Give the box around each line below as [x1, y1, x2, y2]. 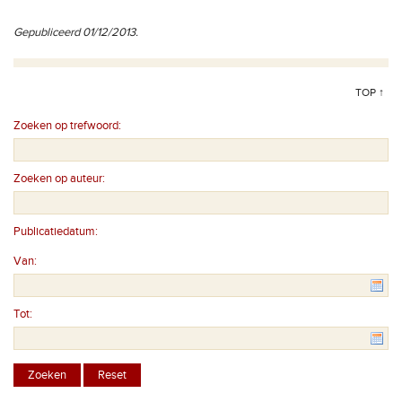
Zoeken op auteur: [13, 171, 105, 186]
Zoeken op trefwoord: [13, 118, 121, 133]
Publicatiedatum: [13, 224, 98, 239]
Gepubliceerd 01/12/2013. [13, 25, 138, 39]
